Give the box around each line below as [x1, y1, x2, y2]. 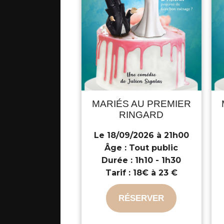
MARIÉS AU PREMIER [91, 98, 191, 109]
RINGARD [119, 109, 164, 120]
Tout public [126, 142, 178, 152]
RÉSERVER [118, 193, 164, 203]
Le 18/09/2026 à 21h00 [93, 130, 189, 140]
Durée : [101, 155, 133, 165]
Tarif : [105, 167, 130, 177]
